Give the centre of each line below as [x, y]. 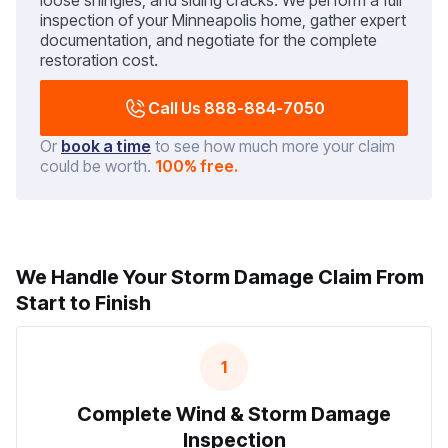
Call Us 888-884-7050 [236, 108]
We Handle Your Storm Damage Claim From [220, 277]
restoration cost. [99, 60]
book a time [106, 146]
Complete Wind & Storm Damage [234, 414]
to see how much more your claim [273, 146]
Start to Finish [83, 303]
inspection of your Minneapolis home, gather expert [223, 20]
